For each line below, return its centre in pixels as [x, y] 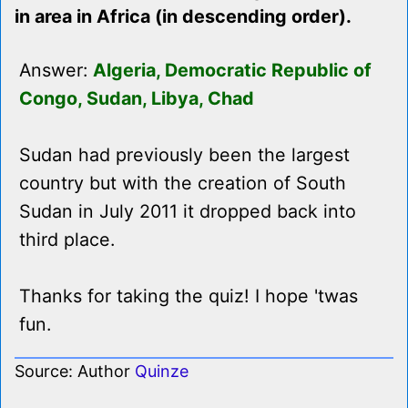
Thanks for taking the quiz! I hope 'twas [189, 296]
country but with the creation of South [183, 184]
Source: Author [75, 372]
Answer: [56, 71]
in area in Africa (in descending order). [183, 17]
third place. [67, 240]
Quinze [162, 372]
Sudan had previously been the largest [184, 155]
